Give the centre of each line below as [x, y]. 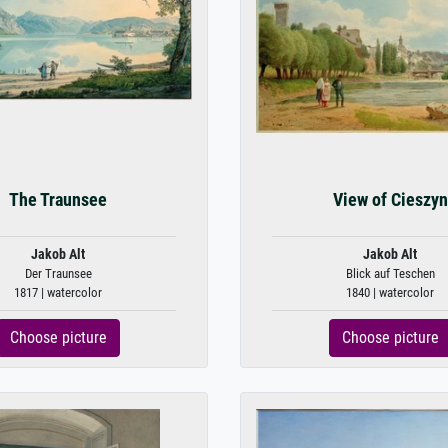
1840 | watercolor [390, 292]
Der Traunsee [58, 273]
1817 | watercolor [58, 292]
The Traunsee [58, 200]
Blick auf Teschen [390, 273]
